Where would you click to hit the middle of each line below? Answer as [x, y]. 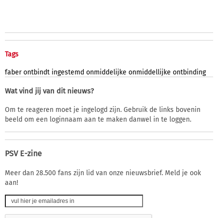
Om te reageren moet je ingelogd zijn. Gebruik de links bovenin [103, 109]
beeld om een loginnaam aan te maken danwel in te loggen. [98, 119]
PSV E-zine [23, 153]
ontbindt [36, 72]
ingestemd [68, 72]
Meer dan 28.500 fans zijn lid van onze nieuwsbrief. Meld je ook [103, 173]
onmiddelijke [106, 72]
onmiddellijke [150, 72]
